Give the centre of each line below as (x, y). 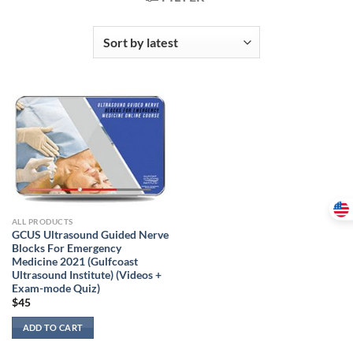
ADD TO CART (53, 327)
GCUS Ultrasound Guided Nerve (90, 234)
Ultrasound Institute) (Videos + (86, 275)
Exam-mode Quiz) (56, 288)
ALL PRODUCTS (42, 221)
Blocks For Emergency (66, 248)
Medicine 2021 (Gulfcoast (74, 261)
